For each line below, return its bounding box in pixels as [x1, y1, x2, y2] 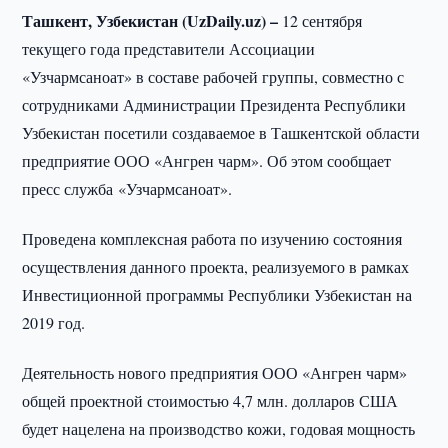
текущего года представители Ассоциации [22, 38, 316, 59]
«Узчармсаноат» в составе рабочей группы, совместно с [22, 66, 405, 87]
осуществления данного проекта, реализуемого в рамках [22, 256, 410, 277]
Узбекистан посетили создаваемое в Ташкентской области [22, 122, 421, 143]
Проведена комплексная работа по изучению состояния [22, 228, 403, 249]
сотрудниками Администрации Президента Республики [22, 94, 407, 115]
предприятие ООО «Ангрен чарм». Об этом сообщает [22, 150, 392, 171]
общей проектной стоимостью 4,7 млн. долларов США [22, 390, 399, 411]
